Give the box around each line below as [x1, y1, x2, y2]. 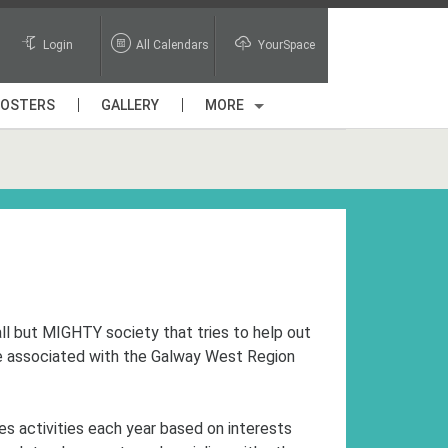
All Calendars [135, 38, 209, 52]
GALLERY [101, 97, 159, 113]
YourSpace [257, 38, 315, 52]
